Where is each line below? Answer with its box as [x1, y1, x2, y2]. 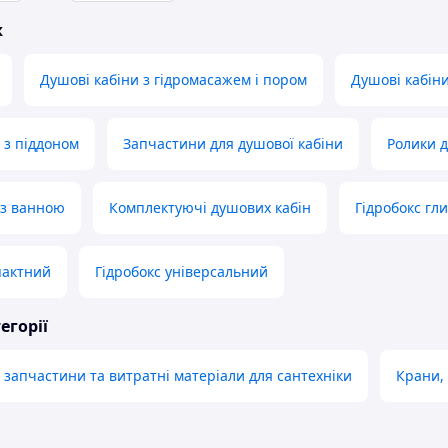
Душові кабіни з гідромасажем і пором [40, 70, 307, 90]
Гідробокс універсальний [95, 262, 268, 282]
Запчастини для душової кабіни [123, 134, 343, 154]
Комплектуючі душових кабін [109, 198, 311, 218]
